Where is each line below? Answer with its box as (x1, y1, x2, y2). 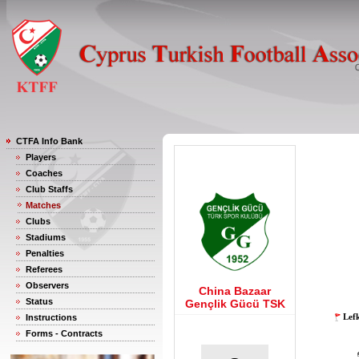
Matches (26, 200, 61, 210)
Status (26, 296, 53, 306)
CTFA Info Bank (16, 136, 83, 146)
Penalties (26, 248, 64, 258)
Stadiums (26, 232, 66, 242)
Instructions (26, 313, 77, 322)
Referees (26, 264, 63, 274)
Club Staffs (26, 184, 73, 194)
